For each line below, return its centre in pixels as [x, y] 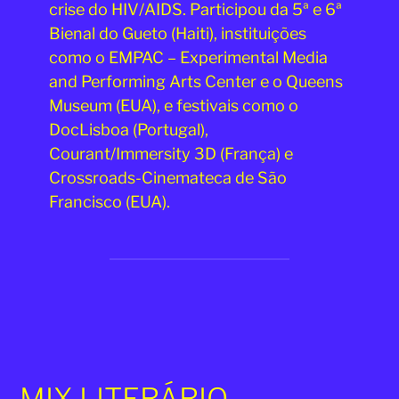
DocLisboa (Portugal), [128, 129]
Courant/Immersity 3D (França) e [171, 153]
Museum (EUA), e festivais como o [173, 105]
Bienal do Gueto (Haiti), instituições [177, 33]
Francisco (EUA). [109, 201]
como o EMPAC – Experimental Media [188, 57]
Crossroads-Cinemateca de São [167, 177]
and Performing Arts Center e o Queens [195, 81]
